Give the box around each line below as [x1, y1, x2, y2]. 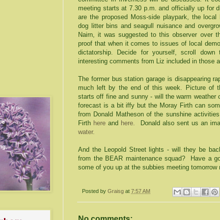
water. [78, 128, 97, 136]
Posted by [82, 188, 108, 194]
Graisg [108, 188, 125, 194]
